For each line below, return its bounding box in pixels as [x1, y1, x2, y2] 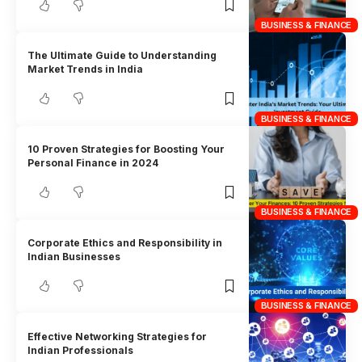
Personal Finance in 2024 [27, 157, 159, 170]
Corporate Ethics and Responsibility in [27, 237, 223, 250]
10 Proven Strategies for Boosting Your [27, 143, 225, 156]
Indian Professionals [27, 343, 134, 356]
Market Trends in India [27, 63, 144, 76]
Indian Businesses [27, 250, 121, 263]
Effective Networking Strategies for [27, 330, 208, 343]
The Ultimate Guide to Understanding [27, 49, 217, 62]
